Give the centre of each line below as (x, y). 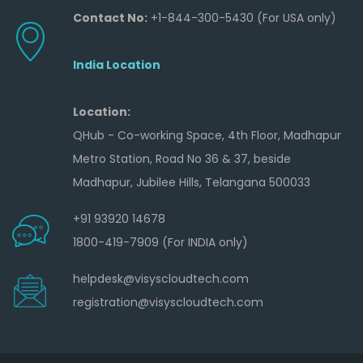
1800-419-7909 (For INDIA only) (160, 242)
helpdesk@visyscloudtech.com (160, 278)
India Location (116, 64)
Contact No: (110, 17)
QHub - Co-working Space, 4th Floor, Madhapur (207, 135)
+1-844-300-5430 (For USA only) (241, 17)
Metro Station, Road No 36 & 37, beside (181, 158)
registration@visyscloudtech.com (168, 302)
